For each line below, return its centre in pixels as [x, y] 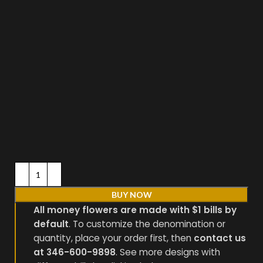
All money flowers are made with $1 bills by [135, 210]
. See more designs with [168, 252]
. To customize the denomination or [147, 224]
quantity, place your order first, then [114, 238]
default [51, 224]
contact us [220, 238]
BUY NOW [131, 195]
